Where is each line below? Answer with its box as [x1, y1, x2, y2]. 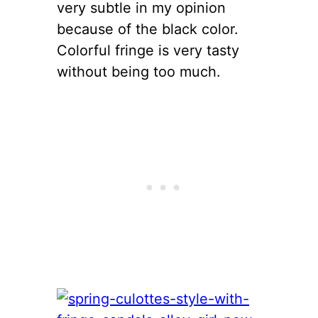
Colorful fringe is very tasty [57, 41, 239, 59]
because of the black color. [57, 20, 238, 38]
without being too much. [57, 62, 221, 80]
